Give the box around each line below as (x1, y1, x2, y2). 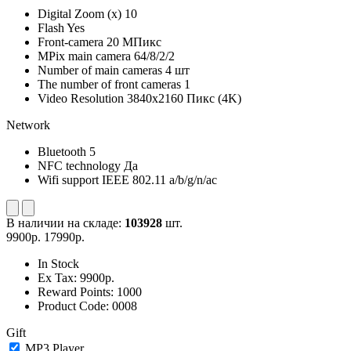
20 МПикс (107, 34, 161, 49)
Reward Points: (38, 284, 117, 299)
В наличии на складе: (6, 215, 121, 230)
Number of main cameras (38, 63, 162, 77)
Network (6, 118, 50, 132)
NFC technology (38, 158, 121, 172)
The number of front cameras (38, 77, 181, 91)
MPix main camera (38, 49, 131, 63)
